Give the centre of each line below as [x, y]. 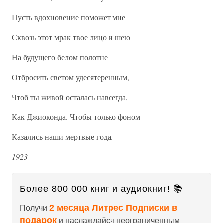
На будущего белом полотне [60, 57]
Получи [35, 208]
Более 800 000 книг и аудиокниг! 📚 [102, 189]
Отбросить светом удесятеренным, [71, 77]
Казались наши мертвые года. [62, 137]
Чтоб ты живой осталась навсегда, [70, 97]
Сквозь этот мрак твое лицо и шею [71, 37]
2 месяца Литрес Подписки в [113, 208]
